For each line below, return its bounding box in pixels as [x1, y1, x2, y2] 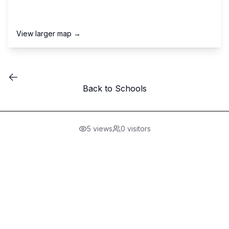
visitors [125, 124, 151, 133]
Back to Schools [82, 83, 147, 94]
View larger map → [16, 29, 81, 38]
